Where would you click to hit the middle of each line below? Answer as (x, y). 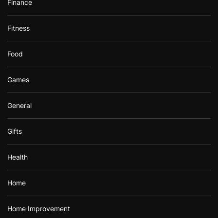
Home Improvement (39, 208)
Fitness (18, 28)
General (19, 105)
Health (18, 157)
